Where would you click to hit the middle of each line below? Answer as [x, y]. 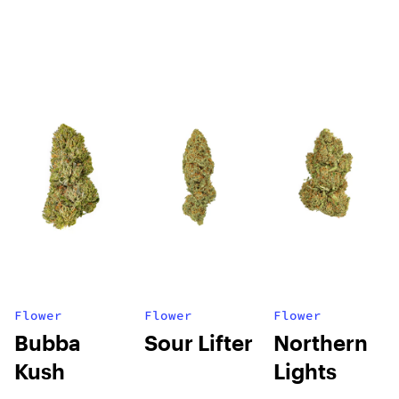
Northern [321, 342]
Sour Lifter [198, 342]
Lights [305, 371]
